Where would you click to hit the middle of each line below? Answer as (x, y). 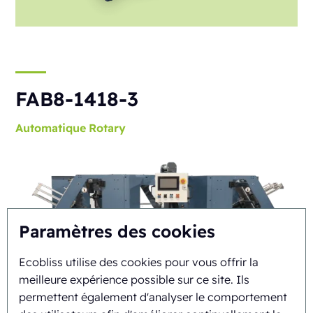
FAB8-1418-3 (77, 99)
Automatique (51, 128)
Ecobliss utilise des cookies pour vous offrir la (139, 262)
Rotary (108, 128)
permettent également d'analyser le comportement (153, 297)
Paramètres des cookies (117, 231)
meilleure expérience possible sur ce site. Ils (134, 279)
